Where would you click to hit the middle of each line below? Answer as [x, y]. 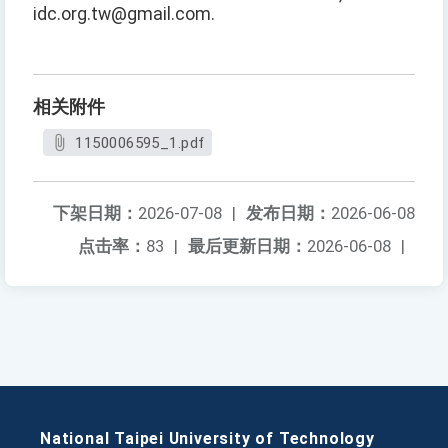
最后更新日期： [247, 246]
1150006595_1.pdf [140, 143]
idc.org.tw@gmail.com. [124, 14]
